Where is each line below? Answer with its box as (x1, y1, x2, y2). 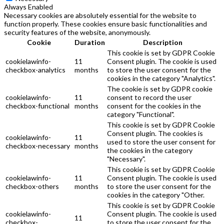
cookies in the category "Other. (107, 190, 204, 199)
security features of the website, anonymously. (4, 28, 150, 37)
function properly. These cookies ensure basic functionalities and (4, 19, 207, 28)
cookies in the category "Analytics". (107, 74, 215, 83)
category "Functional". (107, 110, 174, 119)
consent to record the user (107, 93, 191, 102)
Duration (74, 38, 105, 47)
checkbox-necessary (5, 141, 70, 150)
